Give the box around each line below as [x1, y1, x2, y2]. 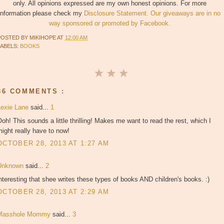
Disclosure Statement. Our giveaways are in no [84, 9, 220, 17]
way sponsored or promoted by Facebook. [48, 19, 170, 27]
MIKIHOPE [29, 34, 57, 40]
